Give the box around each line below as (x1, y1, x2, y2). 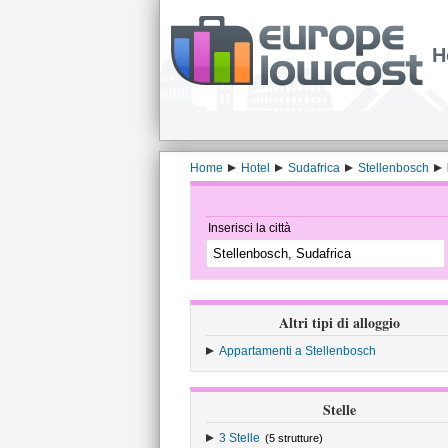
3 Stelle (218, 431, 260, 445)
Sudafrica (287, 161, 340, 175)
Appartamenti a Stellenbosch (218, 344, 376, 358)
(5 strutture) (264, 432, 323, 444)
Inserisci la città (207, 221, 291, 235)
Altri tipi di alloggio (279, 312, 400, 333)
